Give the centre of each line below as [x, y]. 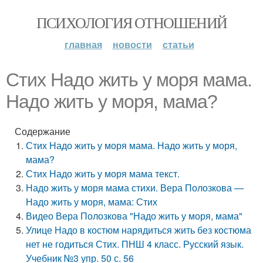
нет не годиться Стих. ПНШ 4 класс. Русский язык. [135, 244]
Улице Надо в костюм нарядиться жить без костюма [139, 230]
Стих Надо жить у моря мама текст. [103, 173]
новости [132, 44]
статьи [178, 44]
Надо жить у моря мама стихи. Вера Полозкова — [135, 188]
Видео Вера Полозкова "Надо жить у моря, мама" [134, 216]
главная [83, 44]
